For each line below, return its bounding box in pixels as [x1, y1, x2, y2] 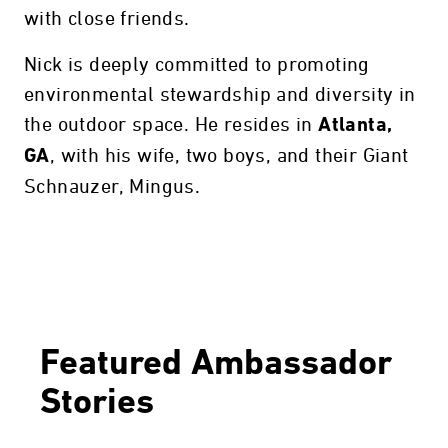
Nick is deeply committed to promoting [24, 55, 370, 75]
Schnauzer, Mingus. [24, 177, 201, 197]
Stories [40, 386, 154, 422]
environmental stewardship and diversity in [24, 85, 416, 105]
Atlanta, [318, 116, 393, 136]
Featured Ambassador [40, 347, 392, 383]
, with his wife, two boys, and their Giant [49, 146, 409, 166]
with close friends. [24, 9, 190, 29]
